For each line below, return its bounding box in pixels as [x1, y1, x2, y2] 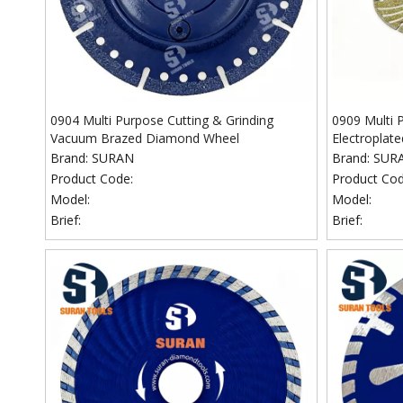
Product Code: [50, 170, 133, 187]
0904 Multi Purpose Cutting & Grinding [50, 112, 273, 129]
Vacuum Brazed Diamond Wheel [50, 130, 239, 147]
